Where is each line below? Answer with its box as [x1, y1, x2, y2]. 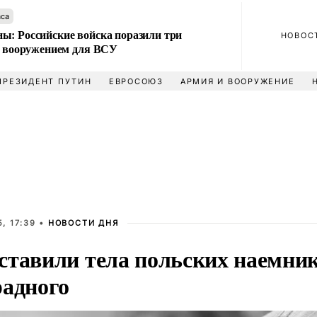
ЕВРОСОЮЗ [108, 76, 163, 86]
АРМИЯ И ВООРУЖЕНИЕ [180, 76, 295, 86]
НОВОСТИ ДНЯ [47, 218, 119, 228]
